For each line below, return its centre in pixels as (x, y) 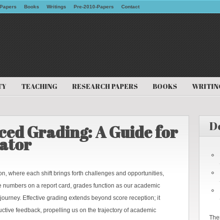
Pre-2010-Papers (94, 7)
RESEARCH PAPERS (105, 86)
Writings (56, 7)
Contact (130, 7)
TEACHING (39, 86)
